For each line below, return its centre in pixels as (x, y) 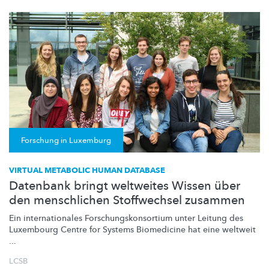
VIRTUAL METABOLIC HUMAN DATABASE (87, 171)
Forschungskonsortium (128, 219)
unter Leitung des (208, 219)
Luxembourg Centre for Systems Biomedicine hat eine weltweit (132, 230)
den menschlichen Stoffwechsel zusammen (127, 201)
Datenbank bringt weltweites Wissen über (125, 186)
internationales (53, 219)
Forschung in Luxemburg (66, 141)
